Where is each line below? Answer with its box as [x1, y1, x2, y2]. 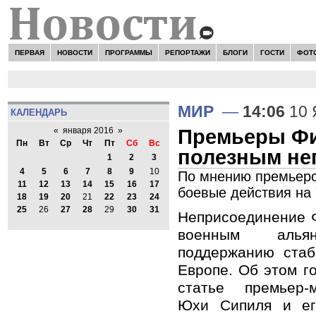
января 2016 [63, 126, 114, 136]
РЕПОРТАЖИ [164, 48, 210, 56]
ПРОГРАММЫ [104, 48, 152, 56]
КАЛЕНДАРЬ [10, 107, 67, 118]
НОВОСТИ [56, 48, 92, 56]
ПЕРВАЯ [14, 48, 44, 56]
